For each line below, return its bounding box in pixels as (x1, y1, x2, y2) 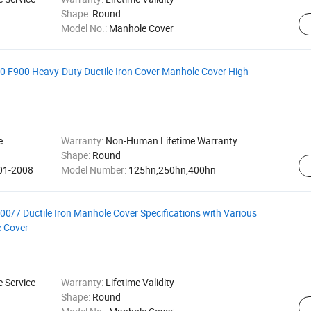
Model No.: (60, 22, 109, 35)
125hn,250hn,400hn (128, 163, 216, 176)
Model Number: (60, 163, 128, 176)
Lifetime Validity (105, 276, 174, 289)
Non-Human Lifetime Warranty (105, 134, 237, 147)
